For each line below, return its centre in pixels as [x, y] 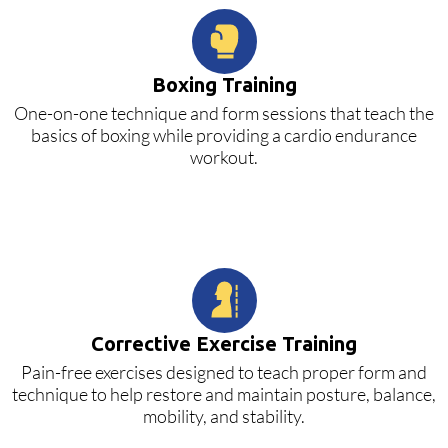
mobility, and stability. [224, 415]
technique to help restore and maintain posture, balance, [224, 393]
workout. [224, 156]
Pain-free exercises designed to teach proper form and [224, 371]
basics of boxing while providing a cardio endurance [224, 134]
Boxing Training [224, 84]
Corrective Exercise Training [224, 343]
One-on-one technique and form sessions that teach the [224, 112]
